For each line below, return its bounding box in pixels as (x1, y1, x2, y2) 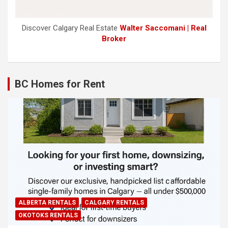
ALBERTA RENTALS (18, 199, 76, 207)
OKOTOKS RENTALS (18, 212, 78, 219)
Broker (102, 34, 126, 43)
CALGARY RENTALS (84, 199, 144, 207)
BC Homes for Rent (15, 77, 105, 90)
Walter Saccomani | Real (119, 23, 207, 33)
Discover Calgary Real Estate (21, 23, 120, 33)
